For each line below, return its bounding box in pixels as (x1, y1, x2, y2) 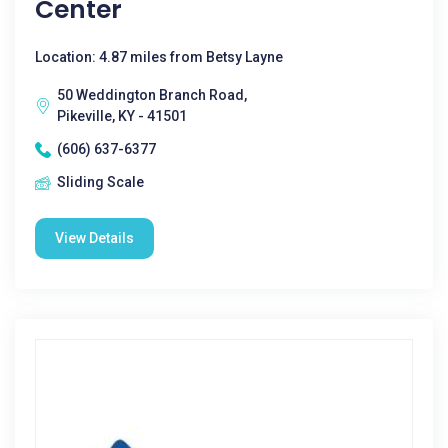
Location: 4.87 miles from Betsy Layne (35, 49, 283, 65)
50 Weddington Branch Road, (57, 87, 247, 103)
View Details (55, 230, 134, 246)
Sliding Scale (57, 174, 144, 190)
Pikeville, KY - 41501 (57, 108, 187, 124)
